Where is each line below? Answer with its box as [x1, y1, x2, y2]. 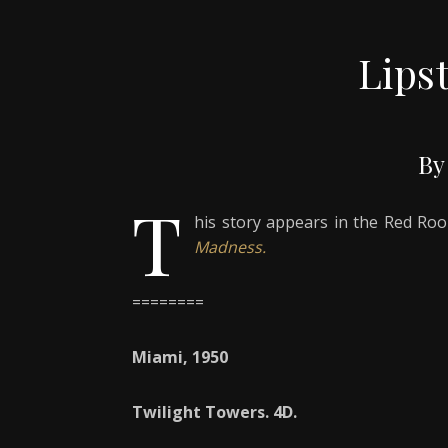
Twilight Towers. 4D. [132, 401, 297, 424]
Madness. [194, 236, 266, 259]
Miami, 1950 [132, 346, 228, 369]
